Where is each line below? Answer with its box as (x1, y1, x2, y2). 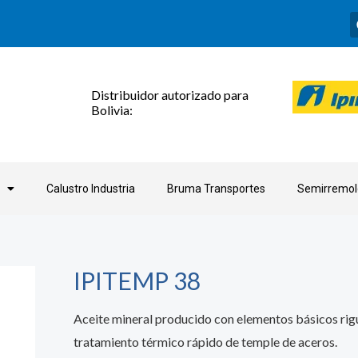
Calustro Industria (46, 182, 135, 195)
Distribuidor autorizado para (91, 87, 249, 102)
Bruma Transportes (167, 182, 265, 195)
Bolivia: (91, 102, 133, 117)
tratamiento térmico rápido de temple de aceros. (74, 334, 337, 349)
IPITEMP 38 (74, 266, 201, 295)
